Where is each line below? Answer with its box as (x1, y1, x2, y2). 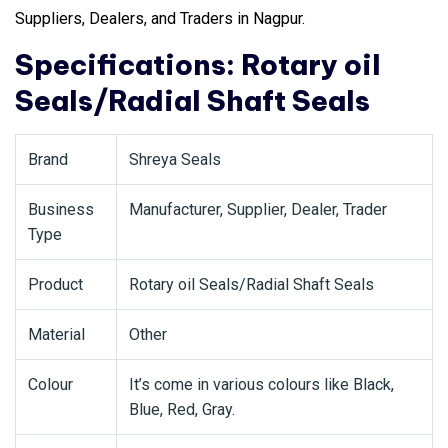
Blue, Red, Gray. (129, 400, 235, 420)
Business (28, 200, 94, 220)
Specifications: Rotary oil (15, 47, 381, 83)
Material (28, 325, 85, 345)
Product (28, 275, 83, 295)
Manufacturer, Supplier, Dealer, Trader (129, 200, 387, 220)
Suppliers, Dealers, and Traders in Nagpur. (15, 9, 305, 29)
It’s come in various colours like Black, (129, 375, 394, 395)
